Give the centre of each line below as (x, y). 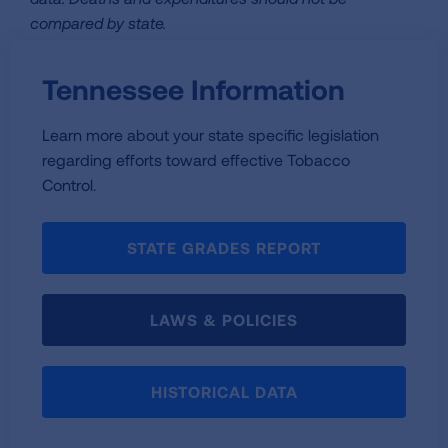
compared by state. (98, 22)
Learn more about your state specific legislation (210, 134)
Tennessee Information (193, 89)
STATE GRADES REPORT (224, 247)
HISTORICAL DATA (224, 391)
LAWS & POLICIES (224, 319)
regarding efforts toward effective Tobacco (196, 159)
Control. (69, 184)
